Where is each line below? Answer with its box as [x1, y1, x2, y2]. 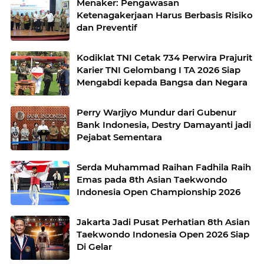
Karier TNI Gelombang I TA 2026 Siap [77, 64, 240, 75]
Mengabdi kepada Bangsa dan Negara [77, 77, 247, 88]
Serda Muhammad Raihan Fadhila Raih [77, 161, 251, 173]
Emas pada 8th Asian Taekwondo [77, 174, 227, 185]
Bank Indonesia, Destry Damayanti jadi [77, 119, 251, 130]
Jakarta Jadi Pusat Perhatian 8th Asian [77, 216, 207, 227]
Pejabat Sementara [77, 131, 162, 143]
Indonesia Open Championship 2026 [77, 186, 240, 197]
